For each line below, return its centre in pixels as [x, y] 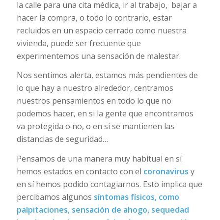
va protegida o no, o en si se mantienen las [95, 126]
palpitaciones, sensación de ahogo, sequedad [103, 210]
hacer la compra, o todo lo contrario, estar [94, 17]
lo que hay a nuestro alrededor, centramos [95, 88]
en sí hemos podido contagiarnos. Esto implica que [109, 184]
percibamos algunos [55, 197]
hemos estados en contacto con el [80, 172]
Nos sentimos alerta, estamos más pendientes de [107, 75]
